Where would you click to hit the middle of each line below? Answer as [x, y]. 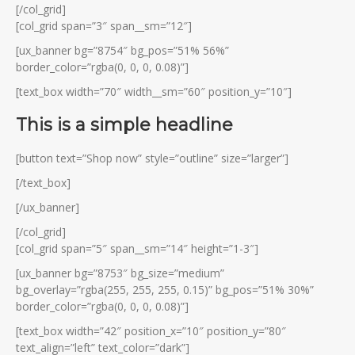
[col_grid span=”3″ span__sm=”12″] [104, 25]
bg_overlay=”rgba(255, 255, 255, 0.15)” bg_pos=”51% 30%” [165, 289]
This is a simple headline [124, 124]
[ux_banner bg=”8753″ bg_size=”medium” [120, 273]
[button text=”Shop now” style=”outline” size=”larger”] [152, 158]
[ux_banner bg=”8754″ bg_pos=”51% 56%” [122, 50]
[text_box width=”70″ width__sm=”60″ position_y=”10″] [154, 91]
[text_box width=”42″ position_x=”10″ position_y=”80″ [151, 330]
